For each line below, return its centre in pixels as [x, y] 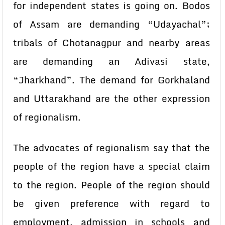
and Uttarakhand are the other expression [111, 98]
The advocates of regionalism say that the [111, 148]
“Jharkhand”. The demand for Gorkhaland [111, 80]
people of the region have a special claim [111, 166]
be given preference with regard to [111, 203]
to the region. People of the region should [111, 185]
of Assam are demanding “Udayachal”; [111, 24]
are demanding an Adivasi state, [111, 61]
